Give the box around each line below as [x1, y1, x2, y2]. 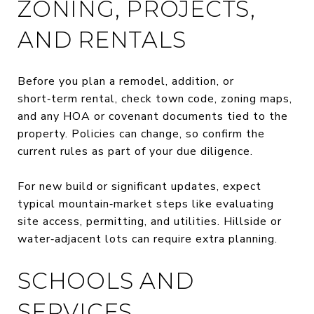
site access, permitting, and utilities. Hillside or [18, 213, 282, 229]
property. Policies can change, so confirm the [18, 125, 265, 142]
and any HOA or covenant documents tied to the [18, 108, 288, 124]
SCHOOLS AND [18, 266, 194, 294]
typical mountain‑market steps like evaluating [18, 196, 274, 212]
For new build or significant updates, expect [18, 178, 261, 194]
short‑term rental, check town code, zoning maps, [18, 90, 292, 107]
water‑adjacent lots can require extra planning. [18, 231, 278, 247]
